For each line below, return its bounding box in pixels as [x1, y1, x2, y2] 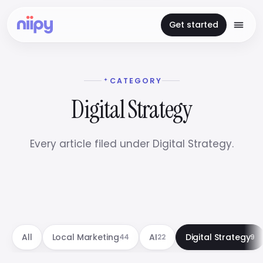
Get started [168, 18, 218, 31]
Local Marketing [52, 231, 119, 243]
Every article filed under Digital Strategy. [29, 137, 234, 151]
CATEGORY [109, 76, 162, 86]
